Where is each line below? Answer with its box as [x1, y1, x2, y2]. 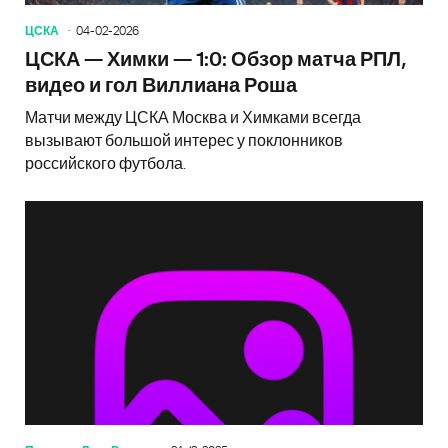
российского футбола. [25, 155, 186, 172]
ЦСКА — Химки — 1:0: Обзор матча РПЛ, [25, 49, 406, 70]
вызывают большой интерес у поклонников [25, 132, 343, 149]
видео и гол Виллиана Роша [25, 75, 297, 96]
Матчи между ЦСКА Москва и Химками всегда [25, 109, 361, 126]
